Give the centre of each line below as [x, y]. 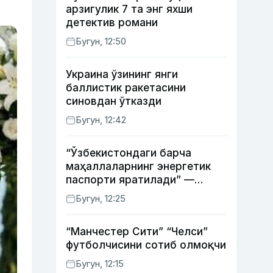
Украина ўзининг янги [122, 74]
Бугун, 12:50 [101, 41]
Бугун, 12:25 [101, 198]
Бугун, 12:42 [101, 120]
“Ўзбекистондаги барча [129, 153]
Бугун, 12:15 [100, 264]
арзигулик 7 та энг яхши [129, 9]
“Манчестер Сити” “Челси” [137, 232]
